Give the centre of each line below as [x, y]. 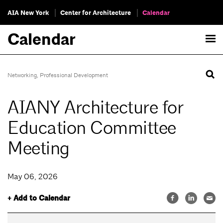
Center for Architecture [96, 13]
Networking [22, 75]
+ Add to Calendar [39, 198]
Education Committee [92, 128]
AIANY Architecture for [95, 108]
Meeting [39, 149]
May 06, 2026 [33, 177]
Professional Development [74, 75]
